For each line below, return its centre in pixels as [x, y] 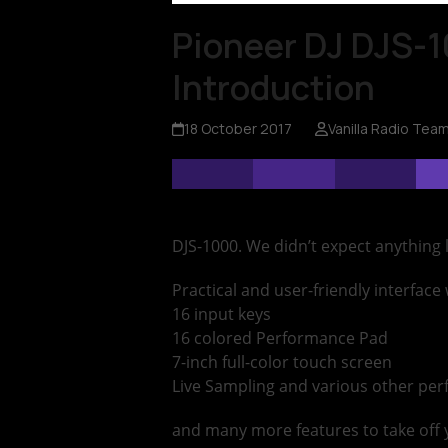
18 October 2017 [238, 129]
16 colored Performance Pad [280, 338]
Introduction [273, 87]
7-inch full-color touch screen [282, 362]
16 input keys [221, 314]
